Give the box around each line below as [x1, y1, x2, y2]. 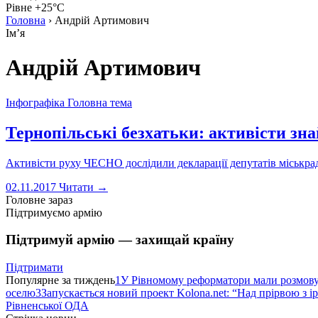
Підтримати [6, 261, 63, 274]
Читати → [59, 180, 108, 193]
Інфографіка [6, 96, 65, 109]
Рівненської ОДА [6, 300, 89, 312]
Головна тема [67, 96, 132, 109]
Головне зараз [6, 193, 72, 206]
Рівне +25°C [6, 1, 65, 13]
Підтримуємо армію [6, 206, 102, 219]
